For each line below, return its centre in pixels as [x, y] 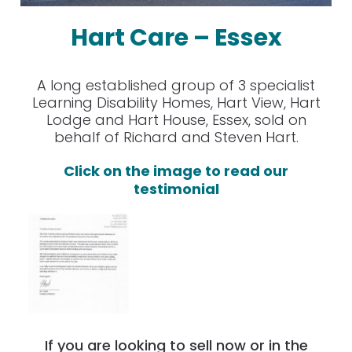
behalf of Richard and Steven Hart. [176, 137]
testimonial [176, 189]
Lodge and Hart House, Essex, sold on [176, 119]
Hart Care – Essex [176, 37]
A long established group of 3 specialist [176, 85]
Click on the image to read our [176, 170]
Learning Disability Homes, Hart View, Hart [176, 102]
